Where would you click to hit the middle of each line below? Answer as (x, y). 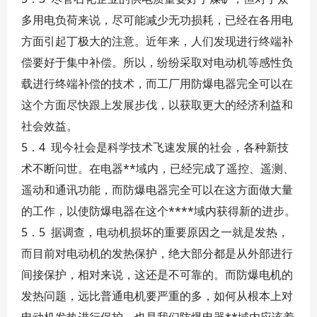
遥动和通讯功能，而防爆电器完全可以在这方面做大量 (157, 190)
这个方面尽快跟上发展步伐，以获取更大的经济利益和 (157, 105)
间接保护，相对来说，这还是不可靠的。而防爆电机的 (157, 275)
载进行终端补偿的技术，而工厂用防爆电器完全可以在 (157, 83)
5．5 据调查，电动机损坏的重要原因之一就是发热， (155, 232)
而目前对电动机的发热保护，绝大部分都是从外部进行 (157, 253)
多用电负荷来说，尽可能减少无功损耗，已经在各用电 (157, 20)
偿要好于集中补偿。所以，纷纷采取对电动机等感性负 (157, 62)
